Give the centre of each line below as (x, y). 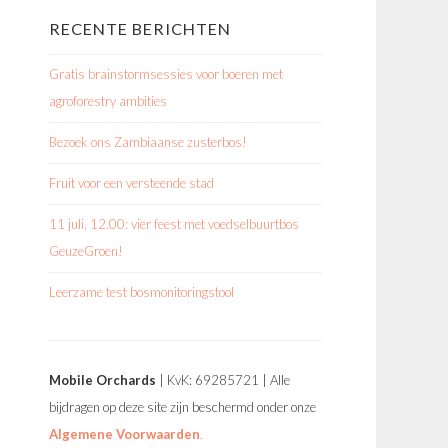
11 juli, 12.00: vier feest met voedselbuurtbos (174, 224)
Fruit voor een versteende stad (131, 183)
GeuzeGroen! (86, 251)
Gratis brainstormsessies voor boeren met (166, 74)
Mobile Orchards (102, 380)
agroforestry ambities (108, 101)
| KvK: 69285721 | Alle (223, 380)
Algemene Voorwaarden (124, 434)
